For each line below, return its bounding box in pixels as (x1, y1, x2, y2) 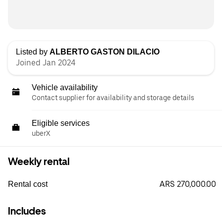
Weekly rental (8, 156, 69, 168)
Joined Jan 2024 (16, 58, 75, 68)
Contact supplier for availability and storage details (32, 94, 194, 102)
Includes (8, 205, 46, 218)
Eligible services (32, 119, 90, 128)
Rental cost (8, 180, 48, 189)
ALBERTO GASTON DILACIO (50, 48, 160, 56)
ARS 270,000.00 (160, 179, 216, 189)
